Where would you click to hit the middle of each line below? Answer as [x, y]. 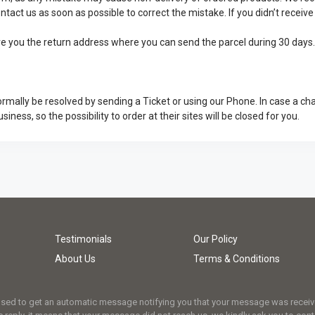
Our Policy [216, 239]
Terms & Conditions [237, 259]
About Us [75, 259]
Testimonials [83, 239]
